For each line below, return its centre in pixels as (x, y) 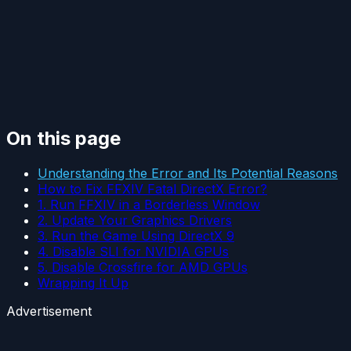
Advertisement (49, 311)
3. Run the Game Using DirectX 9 (136, 236)
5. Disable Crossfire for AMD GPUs (143, 268)
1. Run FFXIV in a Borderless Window (149, 205)
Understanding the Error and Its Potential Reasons (188, 174)
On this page (63, 139)
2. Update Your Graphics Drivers (135, 221)
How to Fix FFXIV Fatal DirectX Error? (152, 189)
